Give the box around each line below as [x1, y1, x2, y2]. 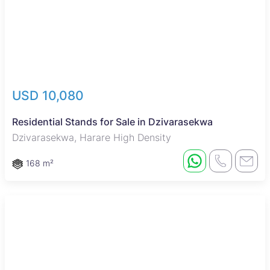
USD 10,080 [12, 88, 84, 104]
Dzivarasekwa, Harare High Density [12, 131, 171, 144]
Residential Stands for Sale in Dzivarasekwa [12, 116, 213, 128]
